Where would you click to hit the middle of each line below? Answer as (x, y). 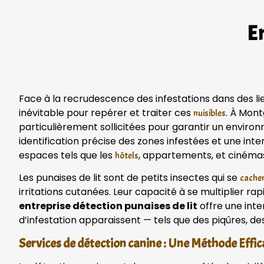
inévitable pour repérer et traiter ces (106, 113)
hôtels (127, 155)
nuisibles (209, 113)
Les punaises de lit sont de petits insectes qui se (129, 178)
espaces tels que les (67, 155)
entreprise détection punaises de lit (108, 206)
